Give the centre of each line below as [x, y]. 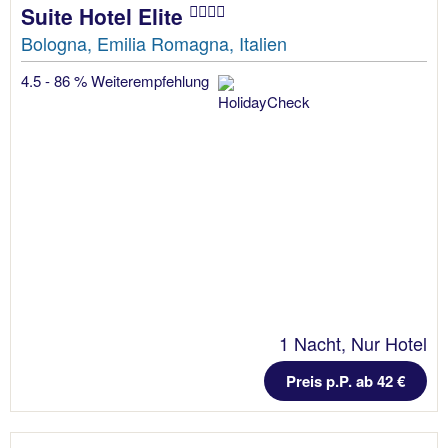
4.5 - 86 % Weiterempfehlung [117, 80]
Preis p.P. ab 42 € [345, 380]
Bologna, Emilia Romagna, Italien [154, 42]
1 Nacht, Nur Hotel [353, 342]
